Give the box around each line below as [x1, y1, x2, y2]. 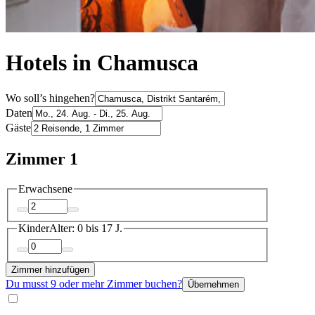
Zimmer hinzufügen [11, 264, 89, 275]
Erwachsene [18, 182, 72, 195]
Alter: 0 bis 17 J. [49, 222, 122, 235]
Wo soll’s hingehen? [6, 91, 95, 104]
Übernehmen [188, 278, 239, 290]
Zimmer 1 [6, 149, 78, 168]
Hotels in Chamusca [6, 50, 198, 76]
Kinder [18, 222, 49, 235]
